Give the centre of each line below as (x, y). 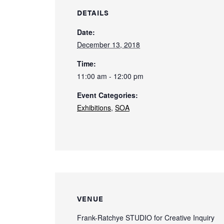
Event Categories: (107, 95)
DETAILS (93, 13)
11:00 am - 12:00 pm (110, 76)
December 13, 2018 (108, 45)
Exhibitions (94, 108)
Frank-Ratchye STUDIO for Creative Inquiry (146, 218)
